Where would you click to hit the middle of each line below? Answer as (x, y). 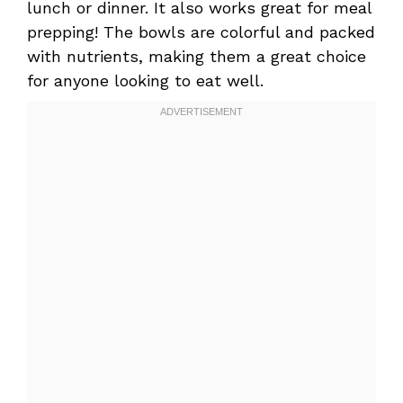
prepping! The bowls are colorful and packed (201, 32)
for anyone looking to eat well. (145, 81)
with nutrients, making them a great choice (197, 57)
